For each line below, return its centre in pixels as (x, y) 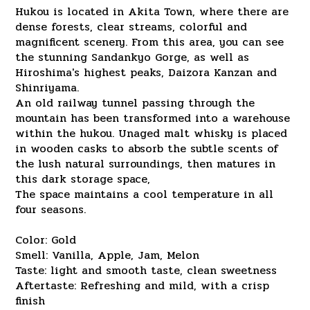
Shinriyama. (47, 88)
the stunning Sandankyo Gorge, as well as (132, 57)
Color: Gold (46, 240)
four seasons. (51, 209)
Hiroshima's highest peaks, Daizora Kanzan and (146, 72)
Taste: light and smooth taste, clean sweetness (146, 270)
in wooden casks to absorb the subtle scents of (147, 148)
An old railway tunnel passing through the (135, 103)
